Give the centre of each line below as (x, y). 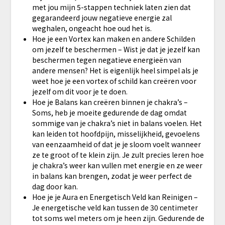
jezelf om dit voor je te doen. (80, 91)
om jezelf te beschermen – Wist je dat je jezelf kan (116, 49)
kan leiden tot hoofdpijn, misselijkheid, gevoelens (116, 133)
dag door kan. (55, 186)
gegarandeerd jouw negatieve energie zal (102, 17)
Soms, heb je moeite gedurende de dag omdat (109, 112)
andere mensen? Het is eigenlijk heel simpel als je (115, 70)
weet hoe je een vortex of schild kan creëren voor (114, 81)
